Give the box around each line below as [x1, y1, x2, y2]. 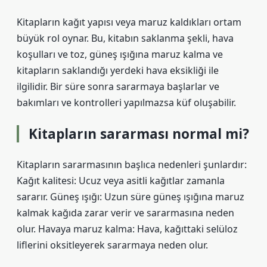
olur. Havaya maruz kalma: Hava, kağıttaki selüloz [17, 222, 238, 235]
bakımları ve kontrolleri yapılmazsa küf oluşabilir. [17, 96, 236, 109]
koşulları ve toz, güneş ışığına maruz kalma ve [17, 48, 223, 61]
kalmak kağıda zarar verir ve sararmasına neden [17, 206, 234, 219]
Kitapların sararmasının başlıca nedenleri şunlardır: [17, 158, 247, 171]
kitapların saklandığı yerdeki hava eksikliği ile [17, 64, 219, 77]
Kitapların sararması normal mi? [29, 125, 249, 143]
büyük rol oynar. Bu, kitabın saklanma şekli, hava [17, 32, 234, 45]
